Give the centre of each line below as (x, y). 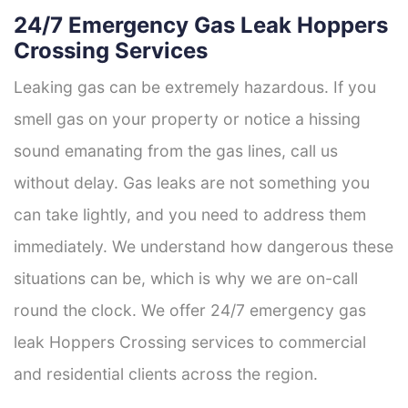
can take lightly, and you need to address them (190, 214)
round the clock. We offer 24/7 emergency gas (190, 310)
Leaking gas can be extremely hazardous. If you (195, 87)
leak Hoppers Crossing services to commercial (190, 342)
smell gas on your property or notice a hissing (187, 118)
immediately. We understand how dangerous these (204, 246)
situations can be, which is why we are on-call (186, 278)
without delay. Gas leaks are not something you (192, 182)
